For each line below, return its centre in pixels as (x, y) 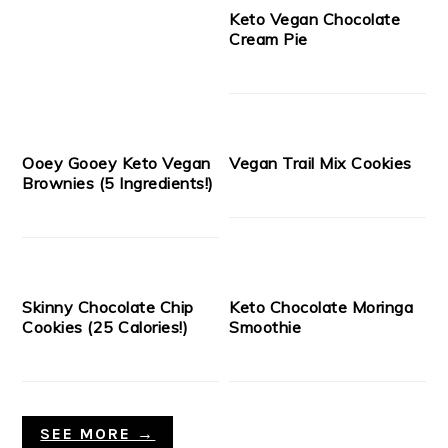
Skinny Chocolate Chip (108, 307)
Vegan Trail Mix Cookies (320, 163)
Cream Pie (268, 39)
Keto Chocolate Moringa (321, 307)
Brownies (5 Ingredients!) (118, 183)
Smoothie (265, 327)
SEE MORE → (98, 434)
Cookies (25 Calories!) (105, 327)
